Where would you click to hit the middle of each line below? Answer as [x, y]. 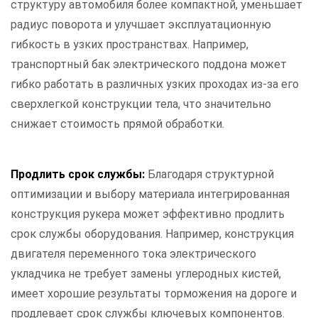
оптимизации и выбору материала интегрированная [150, 194]
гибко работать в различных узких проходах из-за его [155, 84]
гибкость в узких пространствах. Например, [130, 45]
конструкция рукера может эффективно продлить [148, 214]
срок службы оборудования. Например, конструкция [152, 234]
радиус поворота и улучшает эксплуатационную [141, 25]
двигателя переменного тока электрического [133, 254]
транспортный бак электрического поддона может [149, 65]
